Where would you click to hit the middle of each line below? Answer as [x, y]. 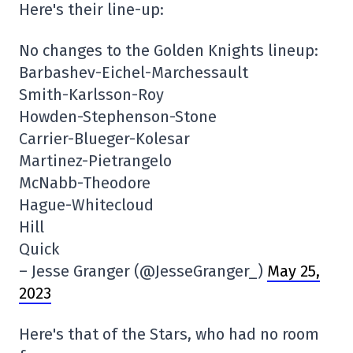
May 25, [294, 271]
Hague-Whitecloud [86, 205]
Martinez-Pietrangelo [95, 161]
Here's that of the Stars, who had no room [169, 334]
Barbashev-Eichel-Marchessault [134, 73]
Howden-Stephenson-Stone [118, 117]
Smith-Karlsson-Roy [91, 95]
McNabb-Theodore [85, 183]
